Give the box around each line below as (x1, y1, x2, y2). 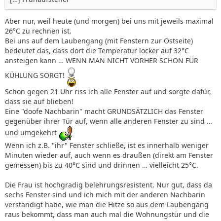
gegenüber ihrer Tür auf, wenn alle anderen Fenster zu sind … (5, 116, 212, 126)
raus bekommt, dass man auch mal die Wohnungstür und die (5, 209, 209, 219)
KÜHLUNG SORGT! (5, 71, 67, 80)
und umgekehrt (5, 128, 59, 138)
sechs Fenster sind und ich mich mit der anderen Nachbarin (5, 189, 205, 199)
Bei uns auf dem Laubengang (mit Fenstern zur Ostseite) (5, 36, 193, 45)
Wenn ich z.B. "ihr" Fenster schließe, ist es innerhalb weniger (5, 140, 209, 150)
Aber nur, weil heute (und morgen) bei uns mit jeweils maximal (5, 16, 214, 26)
